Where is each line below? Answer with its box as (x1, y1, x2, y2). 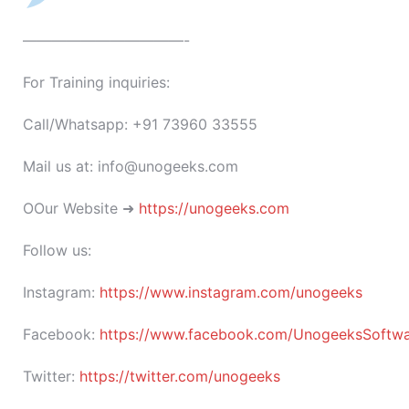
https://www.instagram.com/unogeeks (100, 283, 362, 301)
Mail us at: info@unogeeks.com (23, 157, 238, 175)
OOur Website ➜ (23, 199, 139, 217)
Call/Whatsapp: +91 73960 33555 (23, 115, 257, 133)
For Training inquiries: (23, 73, 170, 91)
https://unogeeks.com (139, 199, 289, 217)
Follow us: (23, 241, 91, 259)
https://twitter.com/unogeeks (79, 367, 280, 385)
